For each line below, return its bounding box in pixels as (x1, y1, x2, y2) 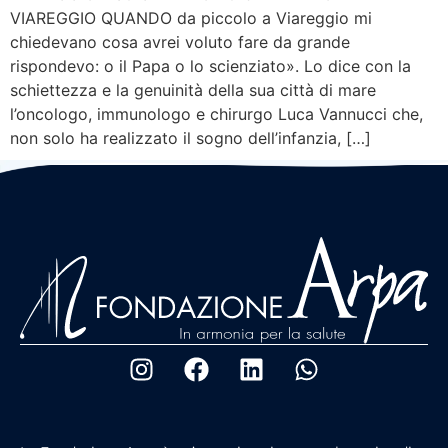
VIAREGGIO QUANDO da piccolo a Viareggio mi (10, 8, 372, 29)
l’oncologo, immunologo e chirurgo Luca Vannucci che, (10, 104, 423, 125)
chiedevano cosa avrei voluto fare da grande (10, 32, 350, 53)
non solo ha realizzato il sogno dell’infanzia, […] (10, 128, 371, 149)
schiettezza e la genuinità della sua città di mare (10, 80, 376, 101)
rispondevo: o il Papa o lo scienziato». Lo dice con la (10, 56, 411, 77)
